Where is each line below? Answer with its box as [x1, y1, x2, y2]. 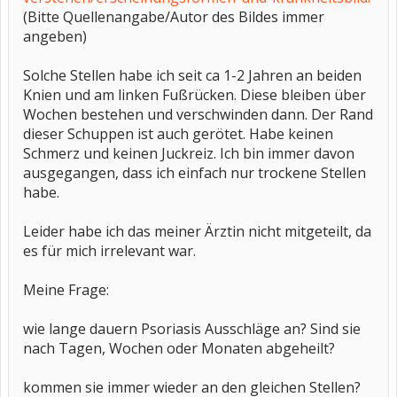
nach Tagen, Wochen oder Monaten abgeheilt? [23, 339, 335, 358]
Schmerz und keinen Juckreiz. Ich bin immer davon [23, 144, 354, 163]
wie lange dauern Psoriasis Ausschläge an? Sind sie [23, 319, 361, 339]
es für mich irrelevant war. [23, 241, 196, 261]
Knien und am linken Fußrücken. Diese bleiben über [23, 85, 366, 105]
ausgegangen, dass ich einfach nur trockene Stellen [23, 163, 366, 183]
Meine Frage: [23, 280, 109, 300]
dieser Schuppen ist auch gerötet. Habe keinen [23, 124, 333, 144]
